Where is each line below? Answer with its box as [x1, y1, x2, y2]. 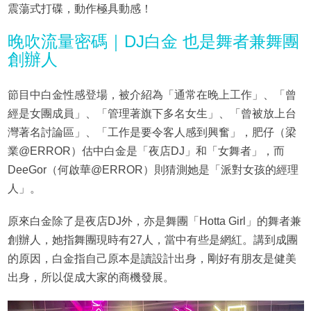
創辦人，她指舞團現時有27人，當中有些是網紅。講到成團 [7, 234, 298, 246]
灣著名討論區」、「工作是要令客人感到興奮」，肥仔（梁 [7, 126, 296, 139]
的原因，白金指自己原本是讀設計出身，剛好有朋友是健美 [7, 253, 296, 265]
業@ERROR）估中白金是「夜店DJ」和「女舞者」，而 [7, 145, 285, 158]
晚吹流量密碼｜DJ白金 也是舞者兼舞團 [7, 32, 299, 51]
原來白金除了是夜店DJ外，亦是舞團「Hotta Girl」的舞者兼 [7, 215, 301, 228]
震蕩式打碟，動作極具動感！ [7, 3, 152, 15]
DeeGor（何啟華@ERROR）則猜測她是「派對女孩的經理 [7, 164, 299, 176]
